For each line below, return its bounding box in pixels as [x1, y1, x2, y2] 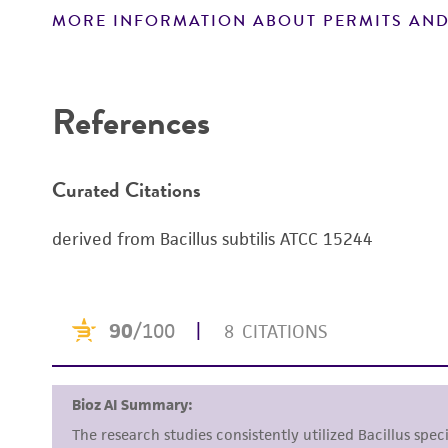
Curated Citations [52, 173, 201, 205]
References [52, 95, 210, 148]
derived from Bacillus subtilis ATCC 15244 [52, 227, 373, 250]
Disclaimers [72, 48, 165, 70]
